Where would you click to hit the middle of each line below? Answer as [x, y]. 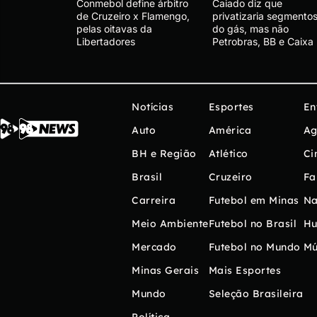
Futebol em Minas [254, 200]
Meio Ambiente [170, 223]
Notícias [152, 106]
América [230, 130]
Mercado [154, 247]
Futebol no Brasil [252, 223]
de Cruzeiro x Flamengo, [133, 16]
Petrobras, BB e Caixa [263, 41]
